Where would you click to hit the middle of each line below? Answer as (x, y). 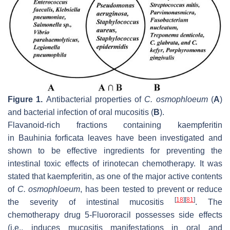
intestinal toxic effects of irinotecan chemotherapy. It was (115, 163)
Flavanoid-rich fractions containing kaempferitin (115, 125)
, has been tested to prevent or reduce (151, 189)
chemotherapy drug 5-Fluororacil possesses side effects (115, 215)
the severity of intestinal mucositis (91, 202)
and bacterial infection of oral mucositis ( (81, 112)
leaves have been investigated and (153, 138)
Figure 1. (25, 99)
